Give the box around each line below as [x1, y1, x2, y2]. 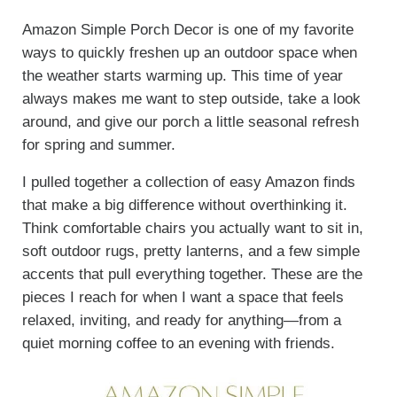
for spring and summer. [21, 136, 175, 154]
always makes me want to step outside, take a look [21, 90, 361, 108]
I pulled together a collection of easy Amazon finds [21, 174, 355, 191]
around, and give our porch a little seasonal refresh [21, 113, 359, 131]
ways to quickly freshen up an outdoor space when [21, 44, 357, 62]
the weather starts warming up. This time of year [21, 67, 343, 85]
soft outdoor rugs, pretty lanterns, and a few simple [21, 243, 360, 261]
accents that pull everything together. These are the [21, 266, 362, 284]
